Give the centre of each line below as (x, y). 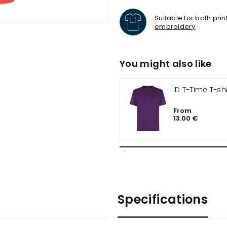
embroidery (175, 26)
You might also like (166, 64)
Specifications (163, 199)
